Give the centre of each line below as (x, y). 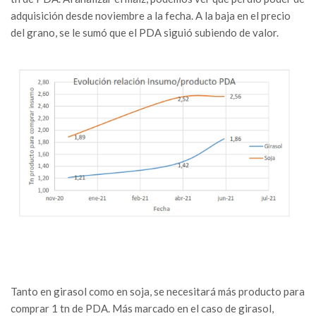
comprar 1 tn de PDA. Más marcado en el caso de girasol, (142, 308)
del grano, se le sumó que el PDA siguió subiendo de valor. (145, 33)
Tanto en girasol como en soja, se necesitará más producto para (158, 291)
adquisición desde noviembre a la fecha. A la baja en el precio (151, 16)
